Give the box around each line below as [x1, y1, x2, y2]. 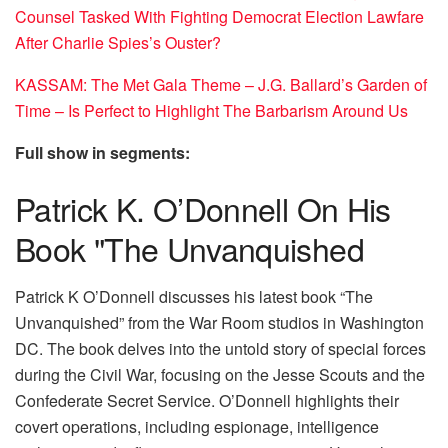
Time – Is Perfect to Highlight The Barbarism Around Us [15, 99, 408, 123]
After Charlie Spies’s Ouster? [15, 31, 221, 55]
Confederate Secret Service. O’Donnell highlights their [15, 388, 399, 412]
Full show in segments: [15, 141, 194, 165]
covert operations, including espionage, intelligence [15, 414, 379, 438]
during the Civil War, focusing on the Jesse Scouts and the [15, 362, 425, 386]
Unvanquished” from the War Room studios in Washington [15, 310, 424, 334]
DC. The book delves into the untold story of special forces [15, 336, 426, 360]
